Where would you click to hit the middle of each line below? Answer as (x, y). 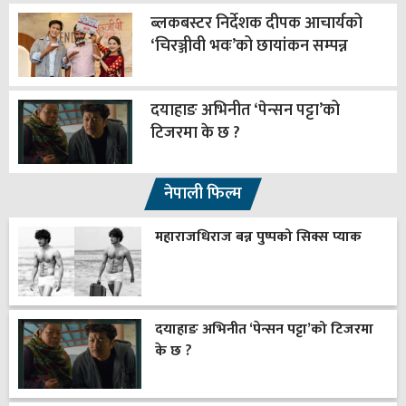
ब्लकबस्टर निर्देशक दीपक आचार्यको (256, 24)
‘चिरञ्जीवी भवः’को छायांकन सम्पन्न (249, 47)
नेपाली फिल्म (203, 194)
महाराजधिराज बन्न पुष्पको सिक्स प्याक (258, 237)
